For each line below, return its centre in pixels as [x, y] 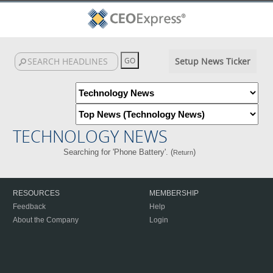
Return [183, 152]
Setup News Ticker [212, 61]
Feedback [29, 207]
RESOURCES [36, 193]
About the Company [46, 220]
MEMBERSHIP [174, 193]
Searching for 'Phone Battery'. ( [119, 152]
